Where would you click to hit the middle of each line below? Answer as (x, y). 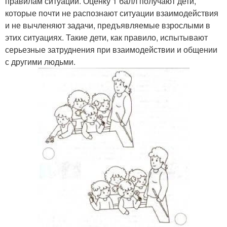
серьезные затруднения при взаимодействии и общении (111, 50)
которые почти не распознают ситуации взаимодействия (112, 13)
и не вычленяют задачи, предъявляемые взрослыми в (108, 25)
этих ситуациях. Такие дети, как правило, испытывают (106, 37)
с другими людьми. (40, 62)
